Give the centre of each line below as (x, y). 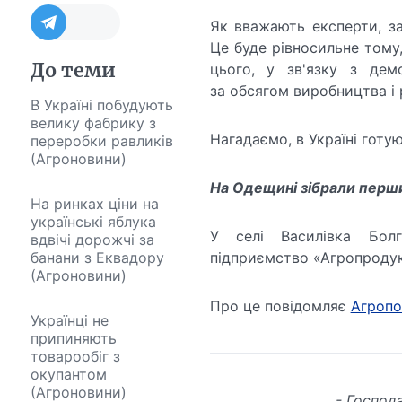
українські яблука (93, 222)
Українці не (69, 321)
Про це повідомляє (280, 306)
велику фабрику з (93, 123)
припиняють (73, 339)
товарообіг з (75, 357)
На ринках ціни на (94, 204)
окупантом (68, 375)
